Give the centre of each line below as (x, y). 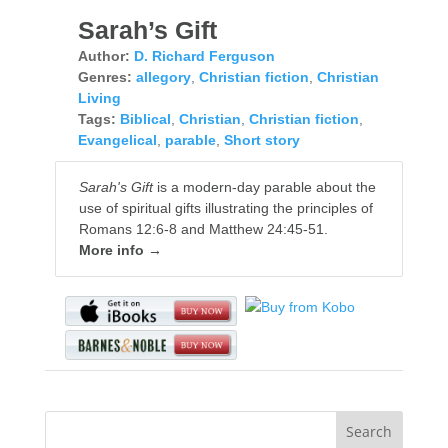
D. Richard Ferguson (204, 56)
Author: (103, 56)
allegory (163, 77)
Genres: (104, 77)
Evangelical (117, 140)
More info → (120, 250)
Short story (261, 140)
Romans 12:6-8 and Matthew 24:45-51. (203, 229)
